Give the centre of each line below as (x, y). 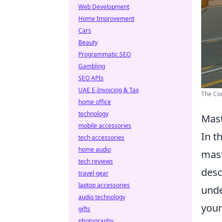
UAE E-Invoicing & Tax (109, 90)
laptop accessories (104, 185)
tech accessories (101, 138)
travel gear (93, 173)
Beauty (88, 42)
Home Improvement (106, 19)
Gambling (92, 66)
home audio (95, 149)
